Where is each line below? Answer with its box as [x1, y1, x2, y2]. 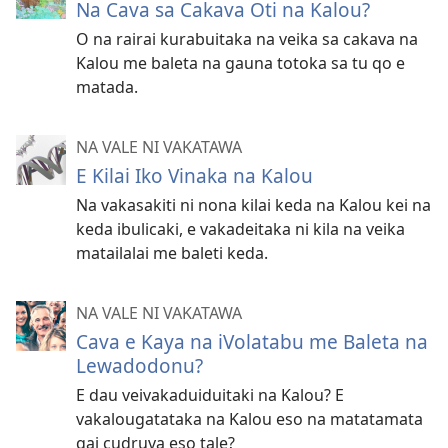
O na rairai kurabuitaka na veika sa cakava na [76, 28, 418, 51]
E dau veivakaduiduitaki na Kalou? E [76, 384, 344, 407]
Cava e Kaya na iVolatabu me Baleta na [76, 328, 428, 356]
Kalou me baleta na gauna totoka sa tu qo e [76, 52, 405, 75]
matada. [76, 76, 138, 99]
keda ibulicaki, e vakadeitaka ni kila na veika [76, 218, 405, 241]
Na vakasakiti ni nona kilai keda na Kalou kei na [76, 194, 431, 217]
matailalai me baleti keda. [76, 242, 268, 265]
